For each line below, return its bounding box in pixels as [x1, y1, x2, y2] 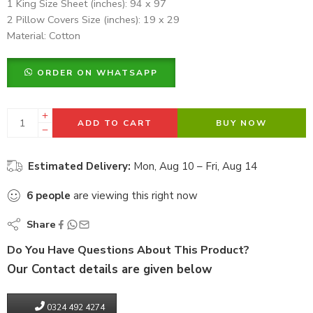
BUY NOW [216, 117, 268, 129]
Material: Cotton [7, 29, 80, 43]
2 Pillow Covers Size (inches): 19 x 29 [7, 13, 180, 27]
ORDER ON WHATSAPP [36, 67, 158, 79]
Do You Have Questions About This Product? [7, 242, 249, 259]
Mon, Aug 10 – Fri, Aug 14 [133, 159, 257, 174]
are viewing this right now [71, 189, 198, 203]
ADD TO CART [77, 117, 152, 129]
